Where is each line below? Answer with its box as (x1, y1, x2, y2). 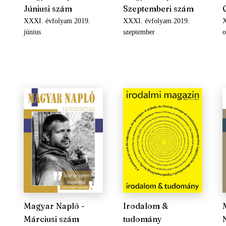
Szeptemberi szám (123, 4, 194, 14)
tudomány (123, 214, 162, 224)
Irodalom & (123, 201, 168, 211)
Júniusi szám (23, 4, 72, 14)
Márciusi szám (23, 214, 79, 224)
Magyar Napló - (23, 201, 85, 211)
